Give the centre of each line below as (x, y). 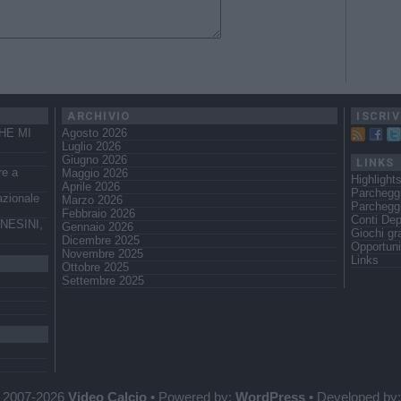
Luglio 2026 (91, 147)
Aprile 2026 (91, 188)
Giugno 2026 (94, 161)
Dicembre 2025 (101, 241)
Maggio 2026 (95, 174)
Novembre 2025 (102, 255)
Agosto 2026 (94, 134)
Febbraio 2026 (98, 214)
